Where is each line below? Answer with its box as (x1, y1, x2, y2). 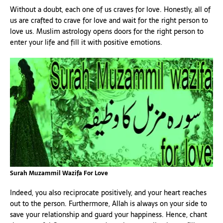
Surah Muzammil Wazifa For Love (10, 168, 108, 178)
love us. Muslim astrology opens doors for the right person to (10, 26, 204, 37)
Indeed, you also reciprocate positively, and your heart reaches (10, 187, 207, 198)
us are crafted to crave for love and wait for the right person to (10, 15, 208, 26)
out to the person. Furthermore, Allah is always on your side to (10, 198, 207, 209)
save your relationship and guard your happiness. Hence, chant (10, 209, 207, 220)
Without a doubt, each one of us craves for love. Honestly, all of (10, 4, 211, 15)
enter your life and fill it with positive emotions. (10, 37, 162, 48)
